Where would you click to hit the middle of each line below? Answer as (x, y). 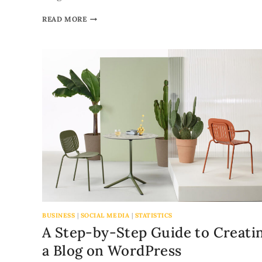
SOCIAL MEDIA (105, 216)
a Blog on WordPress (112, 250)
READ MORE (65, 19)
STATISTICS (154, 216)
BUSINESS (59, 216)
